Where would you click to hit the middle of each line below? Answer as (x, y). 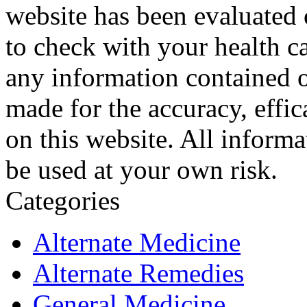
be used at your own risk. (142, 170)
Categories (63, 201)
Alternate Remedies (138, 273)
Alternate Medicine (137, 243)
